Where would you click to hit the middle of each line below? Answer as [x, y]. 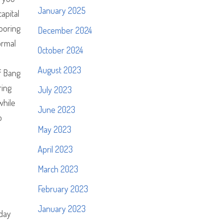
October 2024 [60, 50]
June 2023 [56, 110]
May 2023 [55, 129]
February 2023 [63, 189]
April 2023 [55, 149]
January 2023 [62, 209]
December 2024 [65, 30]
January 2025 [62, 10]
